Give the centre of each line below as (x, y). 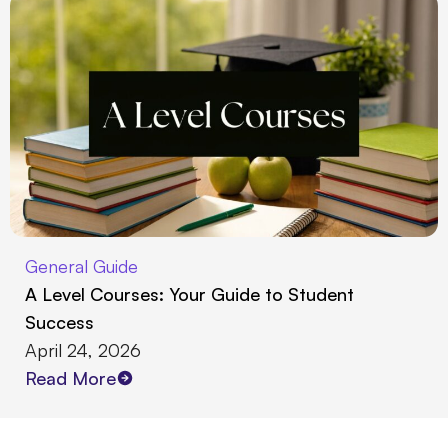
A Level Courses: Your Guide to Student (189, 293)
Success (59, 321)
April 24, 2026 (83, 349)
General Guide (81, 265)
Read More (70, 377)
